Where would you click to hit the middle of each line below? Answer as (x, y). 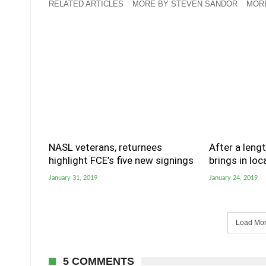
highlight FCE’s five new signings (121, 160)
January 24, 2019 (233, 178)
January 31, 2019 (73, 178)
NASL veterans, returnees (105, 147)
